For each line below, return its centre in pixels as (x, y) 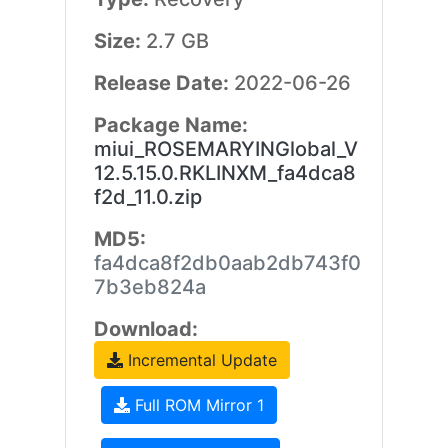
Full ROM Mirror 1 (196, 405)
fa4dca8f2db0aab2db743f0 (227, 263)
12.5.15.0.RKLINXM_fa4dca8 (224, 173)
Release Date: (163, 83)
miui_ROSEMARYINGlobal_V (225, 149)
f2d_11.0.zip (147, 197)
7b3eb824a (149, 287)
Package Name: (170, 125)
